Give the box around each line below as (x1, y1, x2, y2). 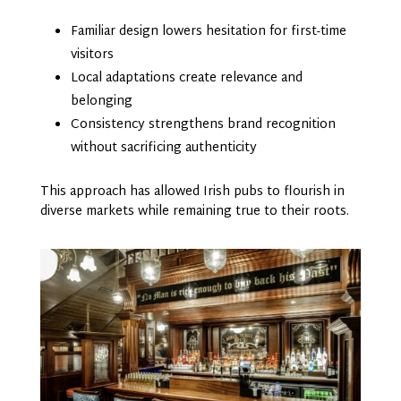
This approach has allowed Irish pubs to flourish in (39, 180, 345, 203)
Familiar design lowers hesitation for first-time (70, 20, 346, 43)
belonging (70, 90, 132, 113)
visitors (70, 43, 114, 66)
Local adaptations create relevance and (70, 66, 303, 90)
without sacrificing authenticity (70, 136, 257, 159)
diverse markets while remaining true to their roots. (39, 200, 353, 223)
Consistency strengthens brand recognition (70, 113, 336, 136)
